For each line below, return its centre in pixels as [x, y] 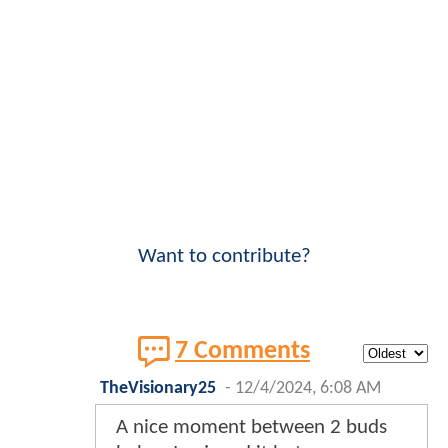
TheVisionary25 [158, 388]
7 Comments [242, 351]
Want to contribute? [224, 256]
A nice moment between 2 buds [251, 427]
